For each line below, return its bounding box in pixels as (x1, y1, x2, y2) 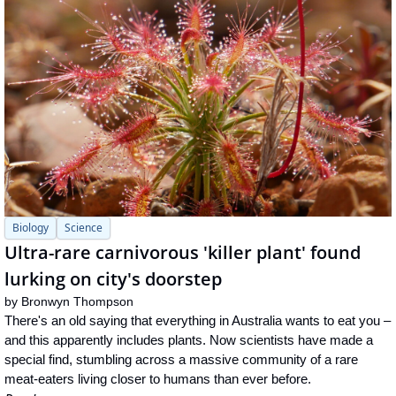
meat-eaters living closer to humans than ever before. (4, 370, 311, 386)
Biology (12, 219, 49, 235)
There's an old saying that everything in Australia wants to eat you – (4, 312, 391, 328)
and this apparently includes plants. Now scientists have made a (4, 331, 373, 347)
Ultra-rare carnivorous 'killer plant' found (4, 240, 361, 264)
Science (65, 219, 103, 235)
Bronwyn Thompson (21, 293, 133, 308)
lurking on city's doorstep (4, 266, 222, 291)
